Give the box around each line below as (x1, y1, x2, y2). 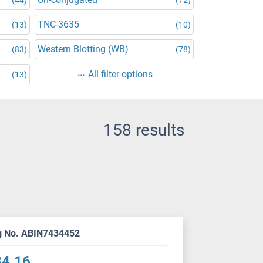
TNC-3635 (38, 19, 79, 30)
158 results (103, 120, 184, 140)
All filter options (87, 69, 153, 80)
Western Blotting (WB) (38, 43, 129, 55)
